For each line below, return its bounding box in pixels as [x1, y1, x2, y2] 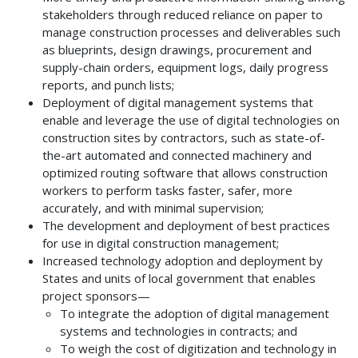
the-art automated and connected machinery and [42, 146, 312, 163]
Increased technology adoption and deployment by [42, 252, 323, 268]
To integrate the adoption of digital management [60, 304, 329, 321]
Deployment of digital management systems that [42, 93, 313, 110]
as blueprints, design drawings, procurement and [42, 41, 312, 58]
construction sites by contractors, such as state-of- [42, 129, 325, 145]
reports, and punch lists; [42, 76, 174, 93]
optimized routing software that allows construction [42, 164, 328, 181]
